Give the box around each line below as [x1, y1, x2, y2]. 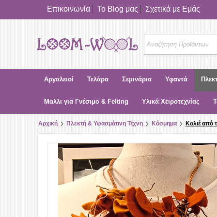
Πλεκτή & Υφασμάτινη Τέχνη [66, 120, 143, 127]
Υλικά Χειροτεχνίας [142, 98, 200, 105]
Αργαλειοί [44, 76, 74, 83]
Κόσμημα [152, 120, 177, 127]
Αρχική [38, 120, 58, 127]
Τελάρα [87, 76, 108, 83]
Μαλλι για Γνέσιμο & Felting [44, 98, 128, 105]
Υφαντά [165, 76, 187, 83]
